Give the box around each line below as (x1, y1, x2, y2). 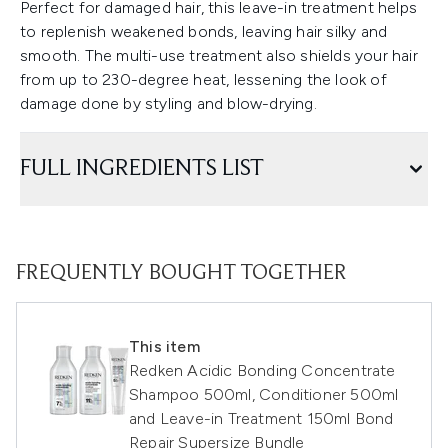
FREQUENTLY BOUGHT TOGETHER (16, 263, 347, 285)
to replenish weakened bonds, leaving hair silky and (20, 22, 388, 41)
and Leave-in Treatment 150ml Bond (129, 409, 394, 428)
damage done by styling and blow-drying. (20, 94, 317, 113)
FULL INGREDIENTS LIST (20, 157, 264, 181)
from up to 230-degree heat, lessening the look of (20, 70, 387, 89)
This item (129, 337, 200, 356)
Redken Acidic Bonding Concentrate (129, 361, 396, 380)
